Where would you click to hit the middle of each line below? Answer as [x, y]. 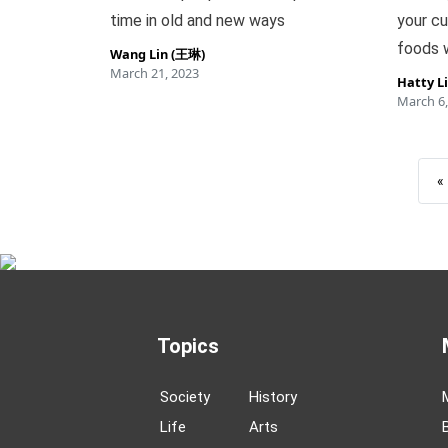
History [272, 397]
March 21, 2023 [154, 73]
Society [184, 397]
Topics [188, 346]
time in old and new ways [197, 20]
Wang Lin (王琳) [157, 54]
